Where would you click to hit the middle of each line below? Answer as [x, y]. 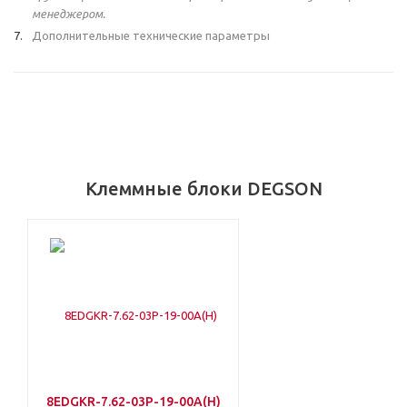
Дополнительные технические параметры [151, 36]
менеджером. [69, 14]
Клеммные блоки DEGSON [203, 189]
